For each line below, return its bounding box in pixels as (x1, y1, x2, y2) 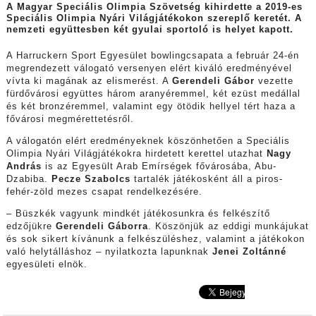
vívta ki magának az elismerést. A (6, 76, 172, 87)
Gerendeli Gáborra (55, 221, 148, 231)
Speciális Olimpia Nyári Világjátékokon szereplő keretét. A (6, 13, 302, 24)
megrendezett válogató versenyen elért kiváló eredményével (6, 63, 292, 74)
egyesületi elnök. (6, 259, 87, 269)
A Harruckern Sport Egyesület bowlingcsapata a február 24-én (6, 51, 299, 61)
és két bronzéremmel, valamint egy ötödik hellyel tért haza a (6, 102, 296, 112)
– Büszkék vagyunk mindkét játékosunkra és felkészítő (6, 208, 270, 219)
